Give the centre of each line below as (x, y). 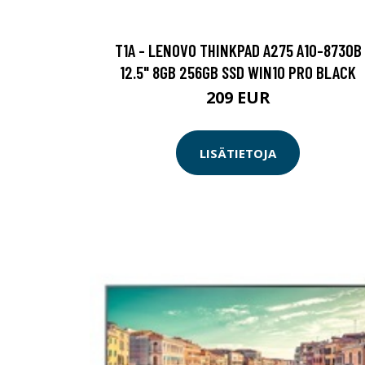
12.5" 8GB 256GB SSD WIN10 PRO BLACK (238, 73)
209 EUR (238, 98)
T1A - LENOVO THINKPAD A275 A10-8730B (238, 51)
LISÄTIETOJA (238, 153)
